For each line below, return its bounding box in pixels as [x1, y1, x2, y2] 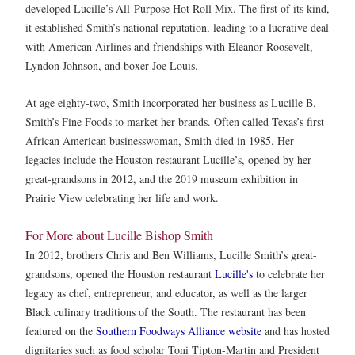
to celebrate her [253, 265, 325, 281]
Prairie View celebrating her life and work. [25, 190, 219, 206]
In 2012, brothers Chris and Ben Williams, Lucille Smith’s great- [25, 246, 317, 262]
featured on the [25, 323, 96, 338]
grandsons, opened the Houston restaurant [25, 265, 215, 281]
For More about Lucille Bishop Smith [25, 226, 213, 243]
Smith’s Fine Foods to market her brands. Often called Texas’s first [25, 114, 324, 130]
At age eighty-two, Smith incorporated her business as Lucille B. [25, 95, 316, 111]
